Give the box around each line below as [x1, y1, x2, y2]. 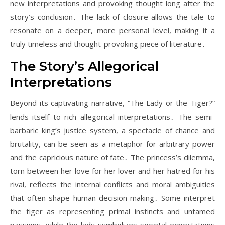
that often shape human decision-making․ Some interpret [10, 193, 215, 203]
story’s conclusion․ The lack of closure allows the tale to [10, 12, 215, 22]
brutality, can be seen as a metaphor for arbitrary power [10, 139, 215, 149]
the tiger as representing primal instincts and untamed [10, 206, 215, 216]
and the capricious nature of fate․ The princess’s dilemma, [10, 152, 215, 162]
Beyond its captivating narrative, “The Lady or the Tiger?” [10, 98, 215, 108]
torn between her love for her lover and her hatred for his [10, 166, 215, 176]
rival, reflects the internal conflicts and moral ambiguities [10, 179, 215, 189]
